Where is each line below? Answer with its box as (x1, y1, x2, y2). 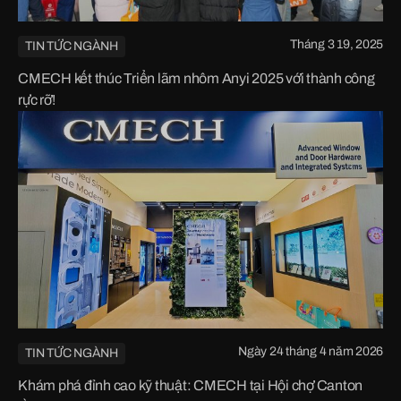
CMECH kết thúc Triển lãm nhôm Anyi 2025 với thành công (18, 71, 375, 86)
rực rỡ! (18, 92, 55, 107)
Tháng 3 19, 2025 (290, 38, 383, 51)
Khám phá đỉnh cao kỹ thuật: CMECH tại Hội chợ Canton (18, 378, 363, 394)
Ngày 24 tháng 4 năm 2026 (238, 345, 383, 359)
